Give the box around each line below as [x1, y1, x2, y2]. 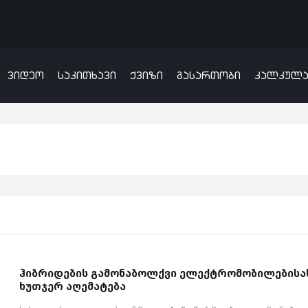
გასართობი [177, 68, 241, 82]
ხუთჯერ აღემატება [19, 280, 126, 293]
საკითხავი [58, 68, 116, 82]
